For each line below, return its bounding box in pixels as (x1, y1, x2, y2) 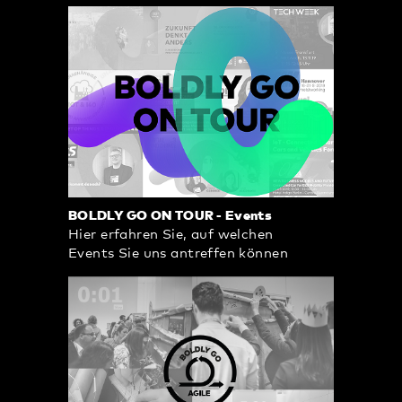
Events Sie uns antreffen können (68, 247, 289, 261)
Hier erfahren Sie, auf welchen (68, 228, 274, 242)
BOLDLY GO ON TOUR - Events (68, 209, 272, 223)
